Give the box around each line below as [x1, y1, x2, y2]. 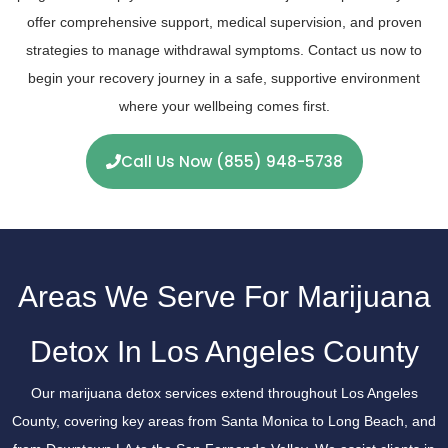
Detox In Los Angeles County [29, 335, 419, 369]
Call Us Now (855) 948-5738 [120, 151, 343, 173]
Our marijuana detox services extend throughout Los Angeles [30, 385, 418, 402]
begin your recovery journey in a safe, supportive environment [28, 69, 420, 86]
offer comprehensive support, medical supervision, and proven [26, 13, 422, 30]
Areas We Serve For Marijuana [17, 280, 431, 314]
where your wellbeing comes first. [118, 97, 330, 114]
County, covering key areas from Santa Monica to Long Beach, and [12, 413, 436, 430]
